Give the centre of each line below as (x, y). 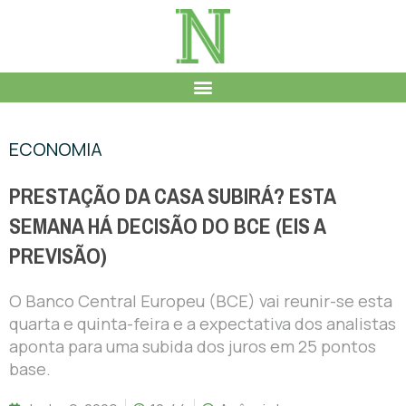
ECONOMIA (56, 149)
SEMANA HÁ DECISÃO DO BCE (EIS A (167, 226)
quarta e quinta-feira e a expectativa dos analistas (203, 323)
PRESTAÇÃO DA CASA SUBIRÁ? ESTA (172, 196)
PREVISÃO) (58, 256)
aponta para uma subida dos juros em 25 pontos (193, 346)
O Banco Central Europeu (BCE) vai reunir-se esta (201, 300)
